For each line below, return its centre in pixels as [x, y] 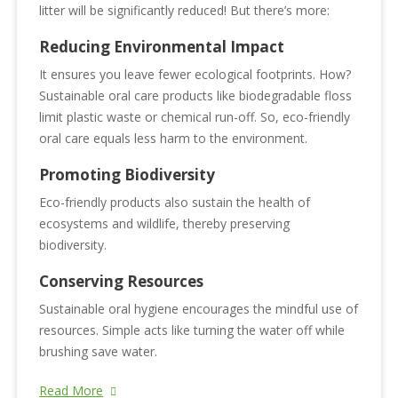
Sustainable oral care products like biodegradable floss [196, 95]
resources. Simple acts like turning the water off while [192, 330]
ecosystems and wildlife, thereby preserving [165, 223]
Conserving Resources [122, 281]
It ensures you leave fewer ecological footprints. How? [195, 74]
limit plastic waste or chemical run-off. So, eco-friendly [195, 116]
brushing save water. [99, 351]
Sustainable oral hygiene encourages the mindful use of [199, 308]
